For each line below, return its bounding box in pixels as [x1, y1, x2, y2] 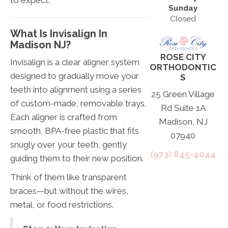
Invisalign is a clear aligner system [10, 56, 139, 67]
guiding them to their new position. [10, 153, 144, 163]
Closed [170, 14, 196, 24]
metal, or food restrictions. [10, 199, 113, 210]
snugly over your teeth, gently [10, 139, 127, 150]
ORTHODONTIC [150, 62, 217, 72]
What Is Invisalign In [10, 27, 107, 40]
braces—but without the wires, [10, 185, 128, 196]
